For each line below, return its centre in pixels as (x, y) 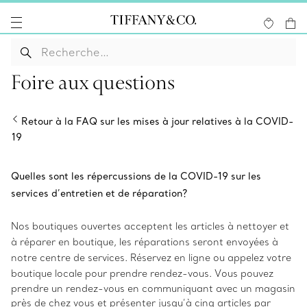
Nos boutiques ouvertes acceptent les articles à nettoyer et (150, 226)
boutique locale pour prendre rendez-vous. (113, 273)
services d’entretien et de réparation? (99, 193)
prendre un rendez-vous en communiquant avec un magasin (153, 288)
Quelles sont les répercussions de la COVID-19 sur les (136, 176)
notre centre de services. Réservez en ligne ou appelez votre (151, 258)
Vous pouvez (244, 273)
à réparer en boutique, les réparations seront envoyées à (145, 242)
